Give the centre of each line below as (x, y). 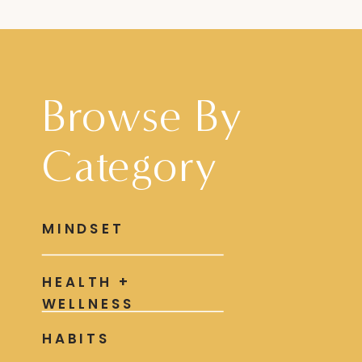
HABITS (76, 339)
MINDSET (83, 229)
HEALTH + (86, 282)
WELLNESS (88, 303)
